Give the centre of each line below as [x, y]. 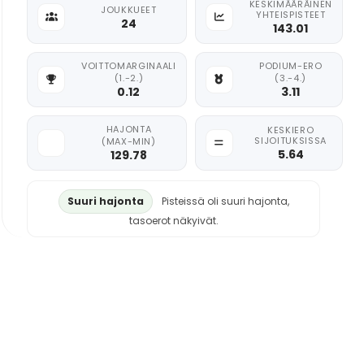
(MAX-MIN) [128, 141]
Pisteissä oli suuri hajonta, [225, 201]
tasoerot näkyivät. [173, 221]
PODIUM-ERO [290, 66]
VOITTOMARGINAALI [129, 66]
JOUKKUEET [128, 9]
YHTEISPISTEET [290, 15]
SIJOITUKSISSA [291, 141]
